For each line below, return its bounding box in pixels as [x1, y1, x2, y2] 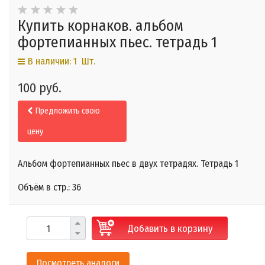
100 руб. [18, 80, 62, 96]
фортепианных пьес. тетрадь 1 [18, 33, 217, 52]
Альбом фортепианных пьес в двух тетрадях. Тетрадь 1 [18, 158, 238, 170]
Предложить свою [35, 106, 100, 117]
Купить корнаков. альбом [18, 17, 183, 35]
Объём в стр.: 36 [18, 182, 81, 193]
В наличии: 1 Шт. [28, 56, 95, 67]
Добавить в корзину [127, 222, 213, 235]
